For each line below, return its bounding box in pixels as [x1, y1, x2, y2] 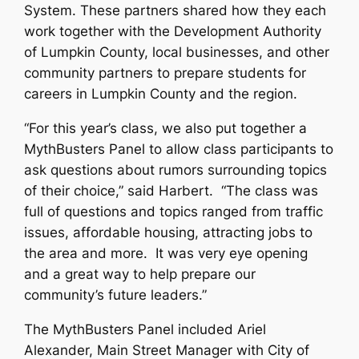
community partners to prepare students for [24, 65, 307, 82]
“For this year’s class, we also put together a [24, 120, 308, 137]
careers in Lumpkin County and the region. [24, 86, 298, 103]
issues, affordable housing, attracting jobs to [24, 224, 313, 241]
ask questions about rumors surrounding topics [24, 162, 328, 179]
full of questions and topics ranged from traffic [24, 204, 324, 220]
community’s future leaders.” [24, 287, 208, 304]
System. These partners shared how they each [24, 2, 327, 19]
